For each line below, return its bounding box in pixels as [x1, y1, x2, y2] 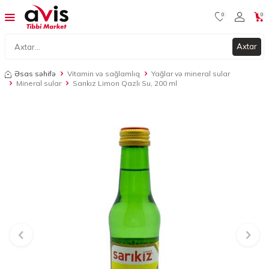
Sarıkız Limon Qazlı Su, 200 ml [73, 79, 177, 88]
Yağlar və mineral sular [151, 69, 230, 79]
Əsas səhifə [14, 69, 56, 79]
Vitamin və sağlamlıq [67, 69, 140, 79]
